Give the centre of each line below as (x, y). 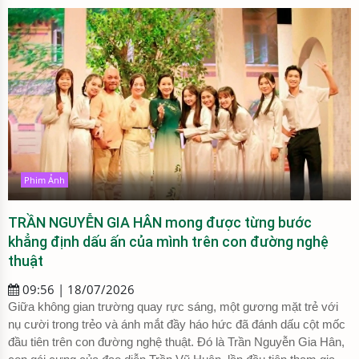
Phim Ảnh (44, 179)
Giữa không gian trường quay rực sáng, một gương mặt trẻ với (173, 306)
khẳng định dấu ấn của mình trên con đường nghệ (168, 241)
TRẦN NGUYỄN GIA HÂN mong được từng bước (160, 222)
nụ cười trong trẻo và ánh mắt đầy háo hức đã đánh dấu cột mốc (177, 324)
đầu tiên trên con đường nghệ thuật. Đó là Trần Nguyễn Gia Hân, (176, 341)
